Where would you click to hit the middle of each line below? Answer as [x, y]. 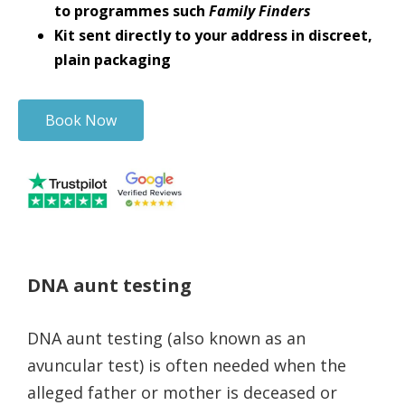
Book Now [81, 120]
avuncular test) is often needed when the [187, 366]
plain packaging [113, 59]
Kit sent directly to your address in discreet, [213, 35]
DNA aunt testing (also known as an [166, 339]
